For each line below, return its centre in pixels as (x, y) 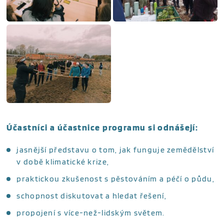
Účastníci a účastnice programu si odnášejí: (102, 127)
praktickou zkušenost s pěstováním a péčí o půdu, (115, 178)
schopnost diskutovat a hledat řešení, (91, 195)
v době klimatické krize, (63, 161)
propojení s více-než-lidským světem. (91, 212)
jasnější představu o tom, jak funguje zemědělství (115, 149)
